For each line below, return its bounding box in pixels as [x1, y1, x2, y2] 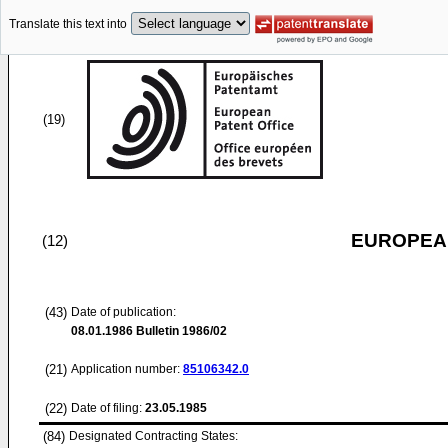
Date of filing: [71, 401, 142, 415]
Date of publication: [71, 305, 176, 319]
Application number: [71, 362, 183, 376]
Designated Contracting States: [69, 429, 238, 443]
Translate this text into [9, 17, 127, 32]
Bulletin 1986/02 [133, 324, 227, 338]
